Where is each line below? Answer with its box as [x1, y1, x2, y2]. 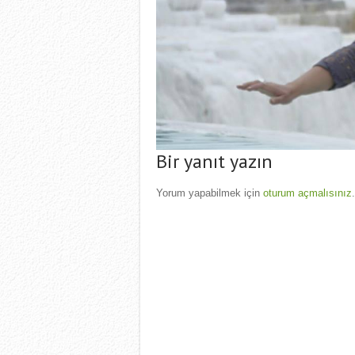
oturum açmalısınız [263, 189, 352, 200]
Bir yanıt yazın [156, 151, 273, 175]
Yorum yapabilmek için [156, 189, 263, 200]
